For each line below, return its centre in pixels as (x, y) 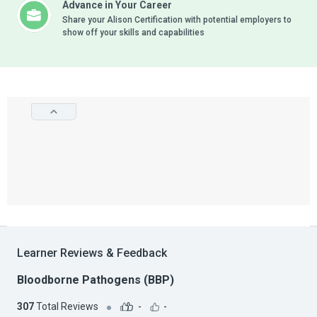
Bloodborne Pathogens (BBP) (96, 280)
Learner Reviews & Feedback (92, 253)
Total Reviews (66, 306)
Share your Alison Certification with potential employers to (177, 20)
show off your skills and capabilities (133, 33)
